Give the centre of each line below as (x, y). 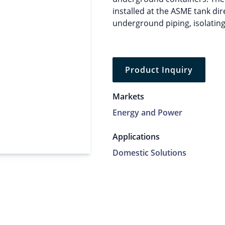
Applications (136, 137)
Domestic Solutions (149, 153)
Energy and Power (147, 113)
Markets (128, 97)
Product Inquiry (159, 70)
